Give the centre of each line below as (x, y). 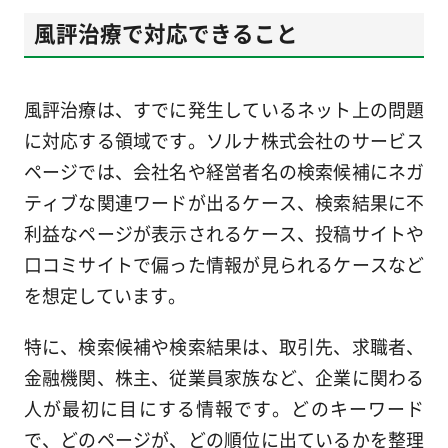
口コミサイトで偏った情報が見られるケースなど (224, 263)
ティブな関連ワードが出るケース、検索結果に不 (224, 201)
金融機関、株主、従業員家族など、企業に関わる (224, 376)
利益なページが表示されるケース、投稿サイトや (224, 232)
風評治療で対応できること (165, 32)
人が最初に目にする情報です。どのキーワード (224, 407)
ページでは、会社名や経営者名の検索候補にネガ (224, 170)
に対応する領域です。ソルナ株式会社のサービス (224, 139)
